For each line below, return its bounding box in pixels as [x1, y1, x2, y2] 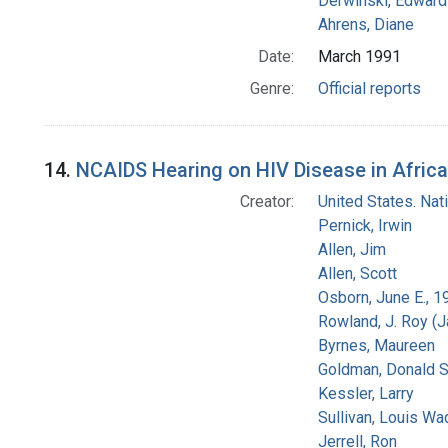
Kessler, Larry [317, 384, 414, 404]
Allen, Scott [317, 264, 397, 284]
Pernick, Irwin [317, 216, 412, 236]
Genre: [249, 79, 294, 99]
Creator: [239, 192, 294, 212]
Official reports [317, 79, 421, 99]
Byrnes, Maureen [317, 336, 435, 356]
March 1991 [317, 47, 401, 67]
